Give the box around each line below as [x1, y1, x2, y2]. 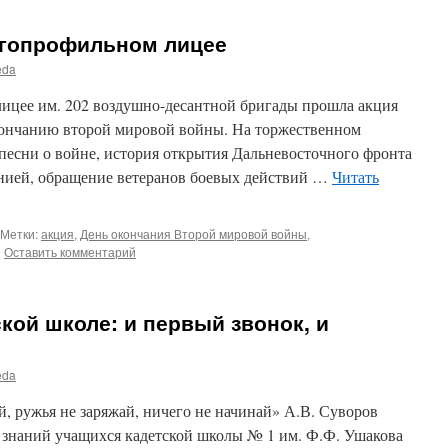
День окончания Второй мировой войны [80, 225, 307, 242]
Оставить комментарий [4, 243, 136, 260]
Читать [332, 166, 379, 187]
